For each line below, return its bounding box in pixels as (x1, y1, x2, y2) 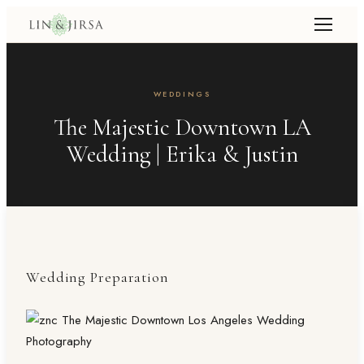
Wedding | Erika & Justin (66, 140, 298, 168)
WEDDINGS (153, 89, 211, 99)
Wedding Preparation (26, 269, 169, 286)
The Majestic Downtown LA (53, 113, 311, 141)
